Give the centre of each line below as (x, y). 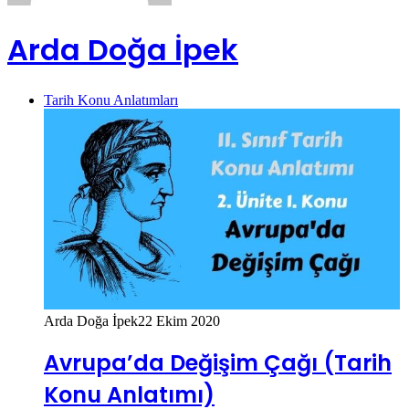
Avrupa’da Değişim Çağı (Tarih (218, 363)
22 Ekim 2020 (179, 320)
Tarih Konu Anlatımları (111, 100)
